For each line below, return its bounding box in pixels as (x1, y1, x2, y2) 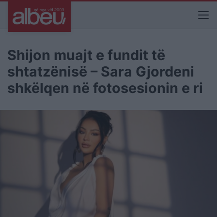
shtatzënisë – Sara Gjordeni (7, 63, 194, 80)
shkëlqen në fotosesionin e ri (7, 79, 203, 96)
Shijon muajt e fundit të (7, 46, 165, 63)
